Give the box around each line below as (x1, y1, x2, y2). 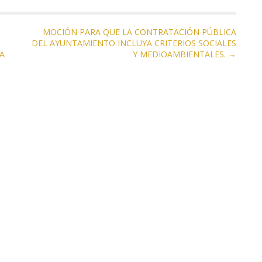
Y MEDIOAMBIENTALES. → (133, 49, 236, 60)
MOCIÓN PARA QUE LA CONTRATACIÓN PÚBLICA (43, 26, 236, 37)
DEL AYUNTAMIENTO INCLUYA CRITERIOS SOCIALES (32, 37, 236, 49)
